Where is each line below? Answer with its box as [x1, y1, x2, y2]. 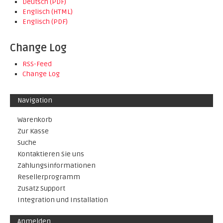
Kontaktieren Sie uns [17, 150, 84, 158]
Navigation [17, 96, 52, 105]
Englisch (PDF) [22, 17, 68, 26]
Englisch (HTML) [22, 7, 73, 16]
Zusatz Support [17, 184, 65, 193]
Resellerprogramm [17, 173, 80, 181]
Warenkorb [17, 115, 52, 124]
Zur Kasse [17, 127, 49, 135]
